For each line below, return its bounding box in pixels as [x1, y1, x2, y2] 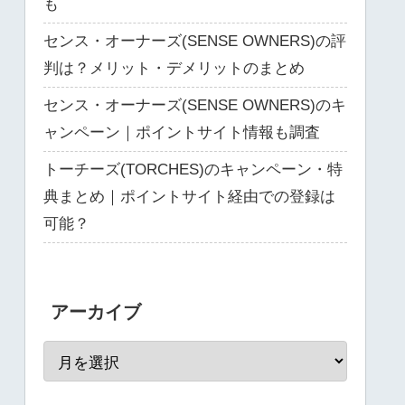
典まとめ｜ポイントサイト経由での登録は [43, 187, 335, 205]
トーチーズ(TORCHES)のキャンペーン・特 [43, 160, 343, 178]
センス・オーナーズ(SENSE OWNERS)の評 [43, 32, 346, 50]
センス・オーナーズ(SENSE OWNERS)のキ [43, 96, 346, 114]
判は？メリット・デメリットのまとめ [43, 59, 305, 77]
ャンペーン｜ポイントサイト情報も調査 [43, 123, 320, 141]
